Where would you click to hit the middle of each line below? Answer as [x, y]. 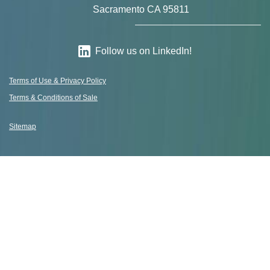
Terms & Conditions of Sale [53, 97]
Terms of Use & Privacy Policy [58, 80]
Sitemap [23, 126]
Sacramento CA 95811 [135, 9]
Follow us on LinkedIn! [143, 51]
